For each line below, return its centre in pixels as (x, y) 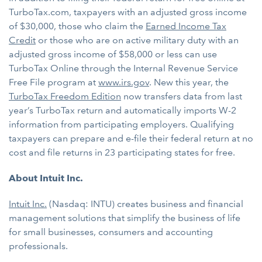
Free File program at (54, 82)
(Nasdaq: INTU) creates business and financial (145, 204)
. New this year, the (189, 82)
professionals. (38, 246)
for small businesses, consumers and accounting (111, 232)
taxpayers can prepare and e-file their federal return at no (131, 138)
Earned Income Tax (186, 26)
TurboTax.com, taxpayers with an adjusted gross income (128, 12)
